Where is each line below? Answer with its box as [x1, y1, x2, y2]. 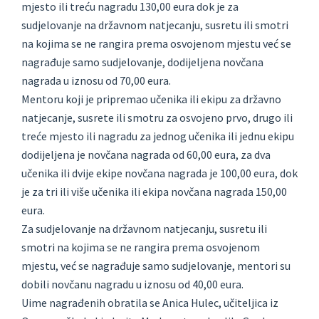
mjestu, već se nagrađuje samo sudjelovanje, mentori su [21, 258, 291, 273]
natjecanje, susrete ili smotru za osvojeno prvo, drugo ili [21, 110, 293, 125]
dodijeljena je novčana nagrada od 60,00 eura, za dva [21, 147, 271, 162]
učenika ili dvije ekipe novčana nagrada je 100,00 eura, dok [21, 166, 298, 181]
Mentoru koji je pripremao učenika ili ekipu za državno [21, 92, 281, 107]
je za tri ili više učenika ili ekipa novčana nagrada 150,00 [21, 184, 287, 199]
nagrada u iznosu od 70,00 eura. [21, 73, 171, 88]
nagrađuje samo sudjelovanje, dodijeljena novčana [21, 55, 263, 70]
